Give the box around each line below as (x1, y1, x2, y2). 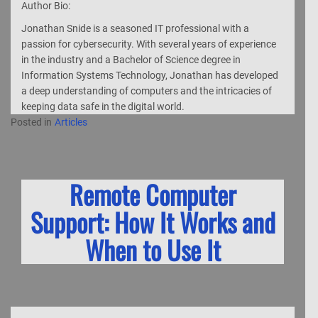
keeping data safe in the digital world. (21, 100, 185, 112)
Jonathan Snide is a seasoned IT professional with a (21, 22, 249, 34)
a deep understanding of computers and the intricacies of (21, 84, 272, 97)
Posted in (11, 116, 54, 128)
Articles (55, 116, 87, 128)
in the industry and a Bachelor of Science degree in (21, 53, 241, 65)
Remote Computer (69, 175, 236, 213)
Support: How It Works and (30, 202, 275, 241)
